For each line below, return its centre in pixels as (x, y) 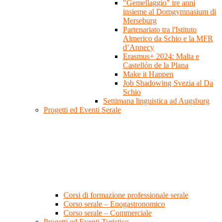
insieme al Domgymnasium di (169, 12)
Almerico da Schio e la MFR (168, 39)
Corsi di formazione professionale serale (126, 195)
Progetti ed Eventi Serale (82, 110)
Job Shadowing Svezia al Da (168, 83)
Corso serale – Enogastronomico (114, 204)
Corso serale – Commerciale (108, 213)
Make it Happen (148, 74)
